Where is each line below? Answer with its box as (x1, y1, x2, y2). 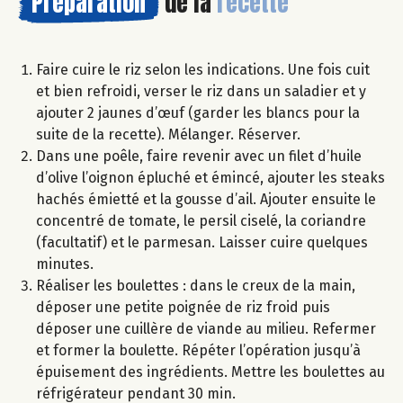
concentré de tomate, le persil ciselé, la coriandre (36, 212, 366, 230)
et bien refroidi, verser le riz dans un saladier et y (36, 83, 366, 101)
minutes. (36, 255, 94, 273)
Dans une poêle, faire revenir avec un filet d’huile (36, 148, 362, 166)
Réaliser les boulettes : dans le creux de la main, (36, 277, 355, 295)
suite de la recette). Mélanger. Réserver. (36, 126, 300, 144)
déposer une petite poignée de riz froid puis (36, 299, 330, 317)
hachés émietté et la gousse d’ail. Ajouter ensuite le (36, 191, 376, 209)
